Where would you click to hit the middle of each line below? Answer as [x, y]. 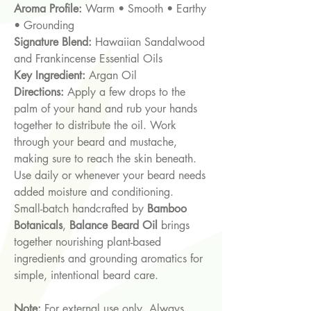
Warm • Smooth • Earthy [144, 9]
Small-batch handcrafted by [81, 209]
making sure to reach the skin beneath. [105, 159]
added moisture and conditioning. [94, 192]
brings [174, 226]
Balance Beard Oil [114, 226]
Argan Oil [111, 76]
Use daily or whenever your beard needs [110, 176]
